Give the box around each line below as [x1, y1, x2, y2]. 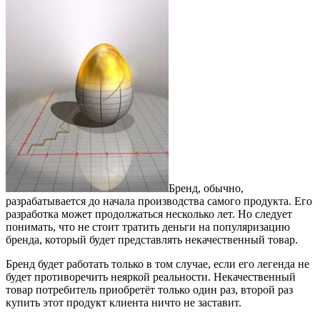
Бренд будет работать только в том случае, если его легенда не [6, 258, 309, 271]
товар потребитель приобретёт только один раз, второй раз [6, 284, 293, 296]
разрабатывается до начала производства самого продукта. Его [6, 195, 312, 208]
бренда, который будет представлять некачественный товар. [6, 234, 298, 246]
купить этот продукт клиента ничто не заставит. [6, 296, 241, 309]
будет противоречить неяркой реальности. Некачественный [6, 271, 296, 284]
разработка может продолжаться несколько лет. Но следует [6, 208, 292, 221]
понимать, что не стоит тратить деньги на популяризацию [6, 221, 290, 234]
